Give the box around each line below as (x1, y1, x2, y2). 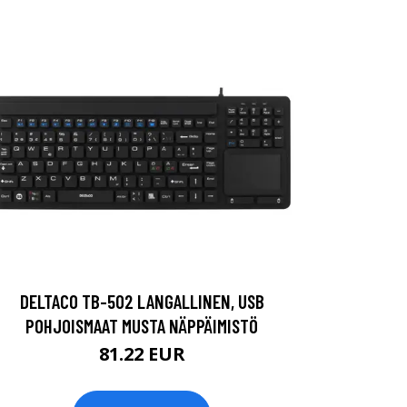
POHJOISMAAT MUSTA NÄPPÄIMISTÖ (25, 314, 258, 337)
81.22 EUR (98, 342, 185, 366)
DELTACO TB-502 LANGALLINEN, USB (19, 290, 264, 313)
